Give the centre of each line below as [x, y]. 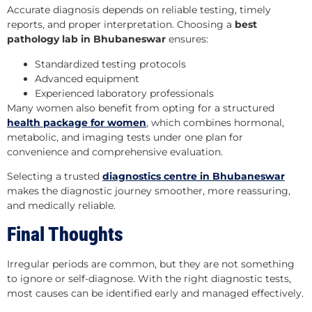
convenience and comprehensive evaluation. [115, 151]
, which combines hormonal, [215, 122]
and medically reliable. [61, 206]
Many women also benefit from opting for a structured [141, 108]
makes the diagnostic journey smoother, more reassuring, [149, 191]
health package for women [77, 122]
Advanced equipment [87, 78]
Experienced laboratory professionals [124, 93]
